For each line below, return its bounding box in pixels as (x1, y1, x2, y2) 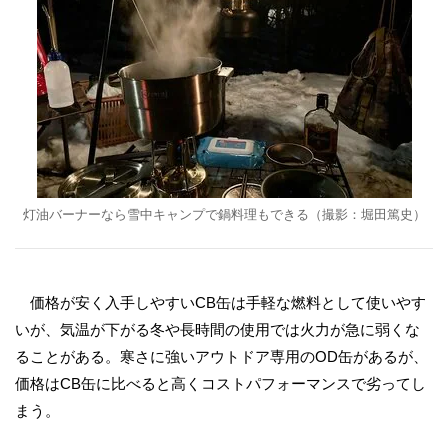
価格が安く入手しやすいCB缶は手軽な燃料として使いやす (15, 294, 426, 311)
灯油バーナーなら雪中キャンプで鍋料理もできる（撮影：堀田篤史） (22, 207, 426, 222)
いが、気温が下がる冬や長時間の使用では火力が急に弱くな (15, 321, 420, 338)
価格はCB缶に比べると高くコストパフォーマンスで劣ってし (15, 375, 426, 392)
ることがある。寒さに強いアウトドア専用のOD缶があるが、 (15, 348, 428, 365)
